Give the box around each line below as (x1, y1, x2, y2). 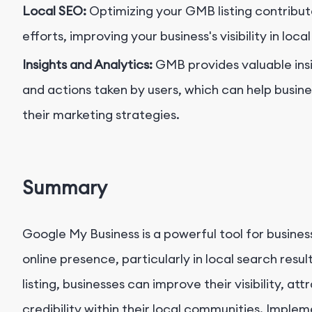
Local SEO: (22, 3, 89, 19)
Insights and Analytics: (22, 56, 155, 73)
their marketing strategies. (22, 107, 180, 123)
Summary (22, 175, 107, 199)
